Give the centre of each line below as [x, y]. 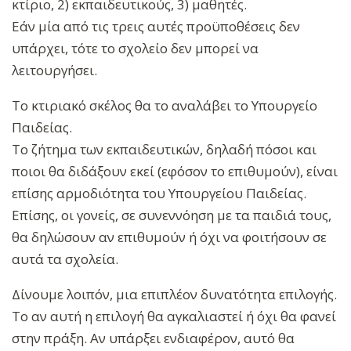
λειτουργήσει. [54, 71]
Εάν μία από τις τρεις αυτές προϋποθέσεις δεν [156, 27]
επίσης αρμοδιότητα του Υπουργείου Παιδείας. [159, 194]
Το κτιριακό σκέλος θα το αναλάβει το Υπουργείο [165, 106]
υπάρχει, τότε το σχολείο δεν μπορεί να [135, 49]
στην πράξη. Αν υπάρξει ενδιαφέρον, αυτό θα [153, 338]
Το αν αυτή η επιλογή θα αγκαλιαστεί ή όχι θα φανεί [174, 317]
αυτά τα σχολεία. [65, 259]
